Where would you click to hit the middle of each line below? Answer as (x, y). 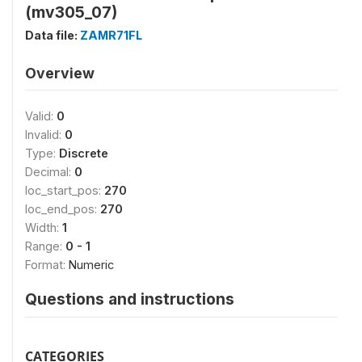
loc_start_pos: (65, 190)
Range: (45, 246)
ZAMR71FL (111, 35)
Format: (47, 264)
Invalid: (45, 134)
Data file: (53, 35)
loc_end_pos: (63, 208)
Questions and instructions (130, 299)
